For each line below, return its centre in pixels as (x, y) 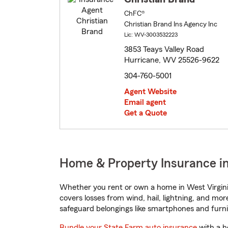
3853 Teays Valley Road (164, 50)
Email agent (145, 103)
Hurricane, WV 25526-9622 (172, 60)
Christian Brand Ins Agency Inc (171, 25)
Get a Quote (146, 113)
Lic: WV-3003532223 (151, 35)
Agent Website (150, 92)
